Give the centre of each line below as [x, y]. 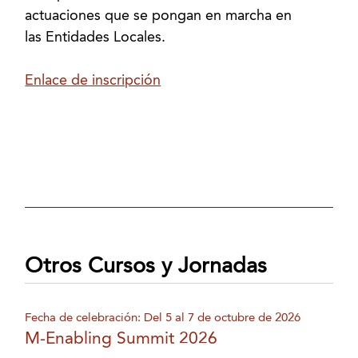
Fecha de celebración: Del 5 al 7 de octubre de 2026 [163, 318]
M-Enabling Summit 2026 [121, 339]
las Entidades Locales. [95, 38]
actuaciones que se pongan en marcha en [159, 16]
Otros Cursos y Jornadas [146, 267]
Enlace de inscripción [93, 81]
